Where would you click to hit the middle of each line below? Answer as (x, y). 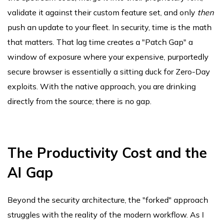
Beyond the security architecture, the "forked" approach (108, 200)
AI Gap (30, 173)
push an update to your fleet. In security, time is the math (110, 27)
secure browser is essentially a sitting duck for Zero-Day (109, 72)
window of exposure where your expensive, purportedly (108, 57)
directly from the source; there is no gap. (79, 101)
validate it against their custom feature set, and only (102, 13)
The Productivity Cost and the (107, 153)
